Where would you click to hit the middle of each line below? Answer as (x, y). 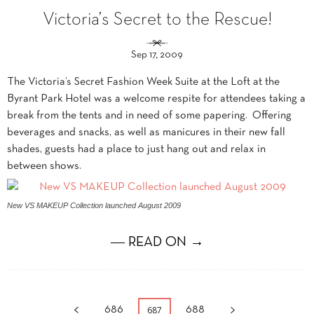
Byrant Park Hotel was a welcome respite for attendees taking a (156, 99)
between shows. (44, 166)
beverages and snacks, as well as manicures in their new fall (146, 133)
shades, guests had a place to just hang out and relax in (136, 150)
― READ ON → (157, 243)
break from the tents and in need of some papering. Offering (149, 116)
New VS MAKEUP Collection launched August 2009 (94, 206)
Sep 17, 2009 (157, 55)
